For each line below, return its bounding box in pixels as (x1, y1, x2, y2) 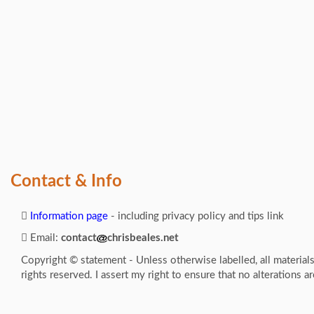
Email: (27, 233, 61, 244)
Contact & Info (11, 173, 122, 191)
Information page (27, 210, 108, 221)
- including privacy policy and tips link (108, 210, 284, 221)
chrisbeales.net (107, 233, 179, 244)
